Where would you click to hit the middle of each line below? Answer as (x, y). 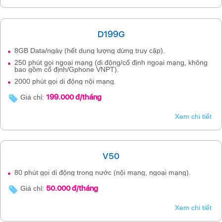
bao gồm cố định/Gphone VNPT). (67, 69)
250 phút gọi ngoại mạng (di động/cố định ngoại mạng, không (111, 62)
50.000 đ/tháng (72, 188)
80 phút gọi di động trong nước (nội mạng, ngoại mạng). (103, 172)
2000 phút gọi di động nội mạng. (65, 81)
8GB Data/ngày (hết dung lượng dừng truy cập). (90, 50)
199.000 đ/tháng (74, 97)
